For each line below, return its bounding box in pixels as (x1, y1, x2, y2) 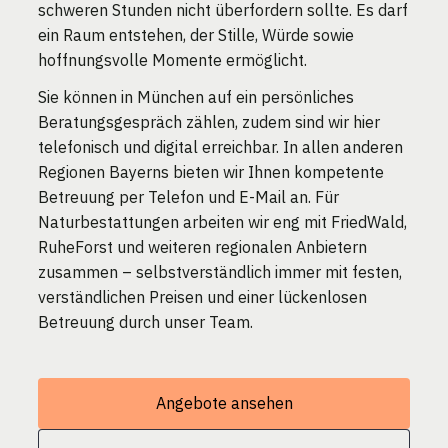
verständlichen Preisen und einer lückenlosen (38, 286, 368, 307)
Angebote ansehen (155, 392, 293, 413)
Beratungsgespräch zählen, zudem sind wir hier (38, 111, 381, 132)
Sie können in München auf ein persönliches (38, 86, 355, 107)
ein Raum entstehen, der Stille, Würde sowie (38, 25, 355, 46)
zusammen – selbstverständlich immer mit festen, (38, 261, 403, 282)
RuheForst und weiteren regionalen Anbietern (38, 236, 368, 257)
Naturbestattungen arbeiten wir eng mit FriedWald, (38, 211, 408, 232)
